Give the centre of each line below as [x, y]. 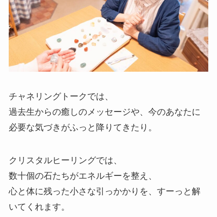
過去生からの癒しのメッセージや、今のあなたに [104, 112]
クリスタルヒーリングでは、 [65, 161]
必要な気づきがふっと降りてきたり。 [83, 128]
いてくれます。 [39, 207]
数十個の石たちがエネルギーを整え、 [83, 176]
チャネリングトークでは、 [61, 97]
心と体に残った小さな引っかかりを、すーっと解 [104, 192]
